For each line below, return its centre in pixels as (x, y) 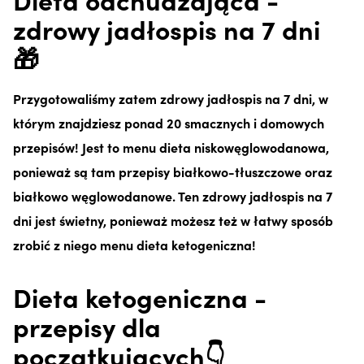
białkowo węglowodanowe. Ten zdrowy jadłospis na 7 (173, 195)
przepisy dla (87, 326)
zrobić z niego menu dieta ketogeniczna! (136, 244)
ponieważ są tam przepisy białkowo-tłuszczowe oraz (173, 171)
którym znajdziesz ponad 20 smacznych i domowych (169, 122)
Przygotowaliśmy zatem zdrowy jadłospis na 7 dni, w (171, 98)
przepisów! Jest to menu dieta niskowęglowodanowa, (171, 147)
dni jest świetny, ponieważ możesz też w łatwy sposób (173, 220)
